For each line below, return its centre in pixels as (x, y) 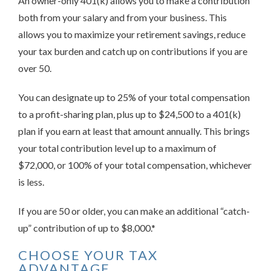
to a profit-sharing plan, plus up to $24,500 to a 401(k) (129, 114)
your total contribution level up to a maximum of (117, 148)
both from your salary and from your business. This (122, 17)
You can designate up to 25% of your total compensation (134, 97)
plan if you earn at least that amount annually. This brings (134, 131)
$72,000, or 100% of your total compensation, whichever (135, 165)
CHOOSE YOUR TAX (88, 255)
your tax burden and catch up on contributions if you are (133, 51)
